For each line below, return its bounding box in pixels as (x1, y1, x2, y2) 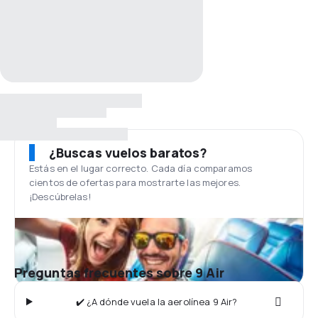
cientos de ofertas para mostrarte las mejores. (29, 176, 241, 189)
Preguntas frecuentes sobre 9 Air (14, 264, 224, 281)
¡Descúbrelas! (29, 190, 91, 203)
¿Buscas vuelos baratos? (49, 144, 207, 161)
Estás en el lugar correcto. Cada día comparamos (29, 162, 253, 175)
